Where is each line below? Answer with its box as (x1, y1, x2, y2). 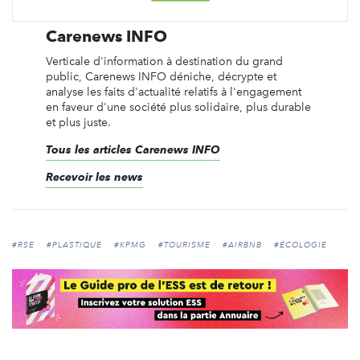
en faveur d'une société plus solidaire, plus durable (45, 100, 311, 115)
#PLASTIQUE (47, 240, 102, 251)
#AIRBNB (223, 240, 262, 251)
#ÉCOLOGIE (274, 240, 327, 251)
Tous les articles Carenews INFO (45, 143, 220, 157)
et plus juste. (45, 116, 114, 130)
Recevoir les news (45, 170, 143, 184)
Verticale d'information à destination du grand (45, 55, 283, 69)
